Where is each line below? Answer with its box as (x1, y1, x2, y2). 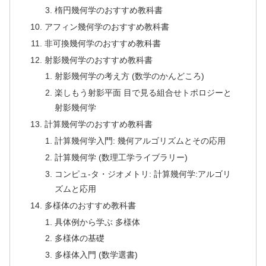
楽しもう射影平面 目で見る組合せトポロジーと (54, 88, 232, 98)
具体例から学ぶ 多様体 (54, 217, 140, 227)
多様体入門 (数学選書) (54, 250, 138, 260)
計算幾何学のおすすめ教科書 (44, 119, 153, 129)
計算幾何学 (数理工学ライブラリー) (54, 152, 188, 162)
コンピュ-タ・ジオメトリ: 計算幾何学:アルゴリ (54, 169, 231, 179)
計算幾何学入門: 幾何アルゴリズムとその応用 (54, 136, 228, 146)
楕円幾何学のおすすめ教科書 (54, 5, 163, 15)
